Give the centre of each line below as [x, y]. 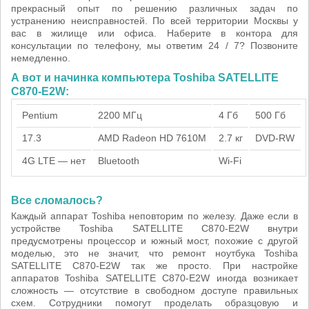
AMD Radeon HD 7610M [152, 138]
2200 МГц [120, 115]
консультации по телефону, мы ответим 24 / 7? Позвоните [154, 46]
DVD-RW [275, 138]
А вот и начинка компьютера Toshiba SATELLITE [145, 78]
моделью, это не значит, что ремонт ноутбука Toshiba [154, 253]
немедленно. [41, 58]
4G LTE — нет [54, 161]
